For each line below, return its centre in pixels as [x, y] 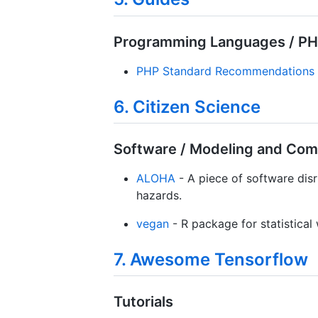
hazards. [159, 195]
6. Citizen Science [187, 106]
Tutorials [143, 301]
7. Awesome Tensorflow [211, 259]
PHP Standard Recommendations [225, 71]
